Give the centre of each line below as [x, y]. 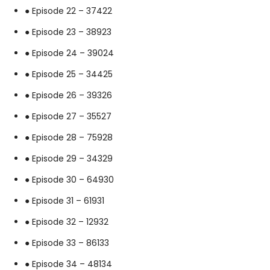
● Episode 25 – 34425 [69, 74]
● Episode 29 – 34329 [69, 158]
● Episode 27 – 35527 [68, 116]
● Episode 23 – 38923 [68, 32]
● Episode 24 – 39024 [69, 53]
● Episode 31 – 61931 [64, 200]
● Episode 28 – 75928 [69, 137]
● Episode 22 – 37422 [68, 11]
